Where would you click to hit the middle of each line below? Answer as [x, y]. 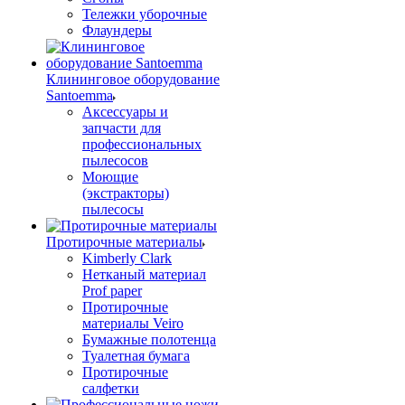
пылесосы [113, 209]
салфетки [111, 388]
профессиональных [142, 144]
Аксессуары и [125, 112]
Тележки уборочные [145, 14]
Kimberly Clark [127, 258]
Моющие [110, 177]
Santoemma [80, 95]
